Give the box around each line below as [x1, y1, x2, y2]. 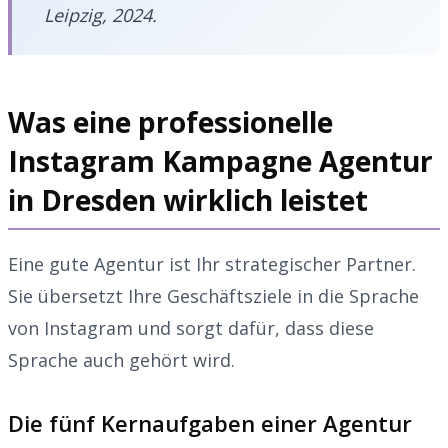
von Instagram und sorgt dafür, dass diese [8, 315, 374, 340]
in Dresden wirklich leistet [8, 180, 368, 219]
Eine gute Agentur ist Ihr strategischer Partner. [8, 251, 416, 276]
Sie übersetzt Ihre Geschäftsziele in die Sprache [8, 283, 419, 308]
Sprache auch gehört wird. [8, 347, 235, 372]
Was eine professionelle [8, 102, 333, 141]
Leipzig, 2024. [44, 2, 157, 27]
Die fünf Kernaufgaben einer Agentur [8, 407, 412, 438]
